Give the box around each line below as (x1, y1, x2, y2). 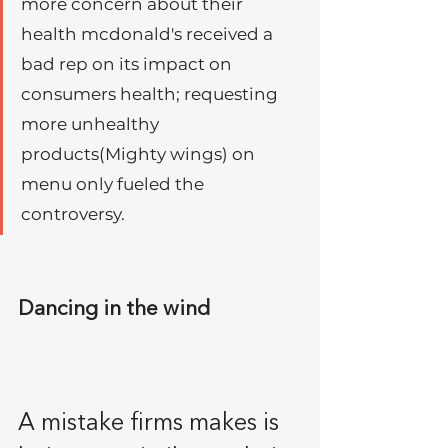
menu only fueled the (21, 174, 208, 195)
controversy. (21, 204, 129, 225)
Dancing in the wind (18, 299, 210, 321)
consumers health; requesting (21, 84, 282, 105)
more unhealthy (21, 114, 163, 135)
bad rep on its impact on (21, 54, 236, 75)
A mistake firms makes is (18, 412, 285, 437)
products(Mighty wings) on (21, 144, 259, 165)
